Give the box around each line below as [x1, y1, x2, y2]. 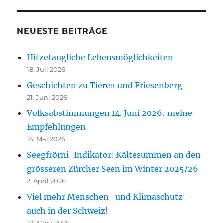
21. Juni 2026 [27, 93, 68, 102]
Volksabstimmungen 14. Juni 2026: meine [27, 108, 193, 118]
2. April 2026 [27, 177, 66, 185]
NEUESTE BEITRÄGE [17, 26, 108, 36]
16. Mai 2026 [27, 135, 66, 143]
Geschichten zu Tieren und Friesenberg [27, 80, 183, 91]
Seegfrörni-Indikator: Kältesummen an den [27, 150, 201, 160]
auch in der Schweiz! [27, 206, 109, 216]
